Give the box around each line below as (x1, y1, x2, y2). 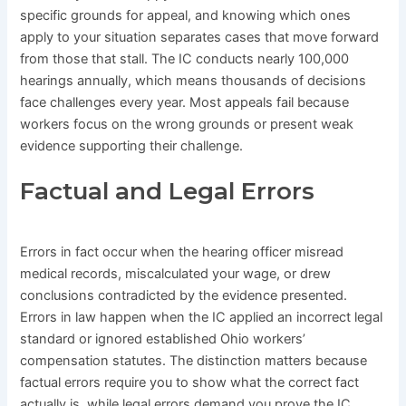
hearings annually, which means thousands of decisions (20, 72, 367, 89)
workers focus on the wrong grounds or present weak (20, 115, 354, 132)
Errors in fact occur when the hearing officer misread (20, 244, 344, 261)
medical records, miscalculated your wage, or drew (20, 266, 332, 283)
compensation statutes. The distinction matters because (20, 353, 368, 370)
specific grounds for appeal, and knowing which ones (20, 6, 352, 24)
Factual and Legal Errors (20, 177, 315, 207)
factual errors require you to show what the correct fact (20, 374, 360, 391)
